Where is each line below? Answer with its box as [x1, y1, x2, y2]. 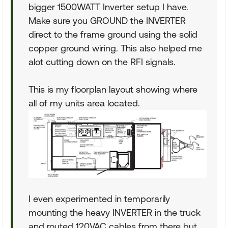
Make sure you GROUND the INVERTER [28, 15, 186, 26]
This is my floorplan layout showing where [28, 84, 197, 95]
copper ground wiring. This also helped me [28, 43, 202, 53]
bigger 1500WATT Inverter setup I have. [28, 2, 188, 12]
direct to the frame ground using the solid [28, 29, 197, 40]
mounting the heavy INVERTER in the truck [28, 207, 201, 218]
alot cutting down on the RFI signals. [28, 56, 176, 67]
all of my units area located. [28, 98, 140, 108]
